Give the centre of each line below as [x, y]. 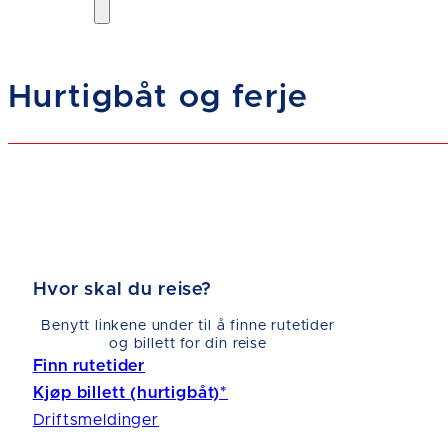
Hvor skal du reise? [122, 290]
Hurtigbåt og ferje [158, 98]
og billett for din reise [188, 343]
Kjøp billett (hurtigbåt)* [130, 392]
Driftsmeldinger [95, 419]
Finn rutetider [89, 365]
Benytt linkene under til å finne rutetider [188, 325]
